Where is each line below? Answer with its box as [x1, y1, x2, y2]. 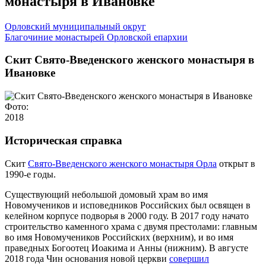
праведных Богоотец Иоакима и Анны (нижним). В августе [5, 242, 248, 253]
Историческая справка [5, 134, 122, 147]
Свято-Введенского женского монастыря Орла [28, 158, 217, 169]
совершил [169, 253, 209, 264]
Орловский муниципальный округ [5, 21, 146, 31]
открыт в [217, 158, 255, 169]
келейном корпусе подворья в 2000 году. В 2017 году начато [5, 210, 249, 221]
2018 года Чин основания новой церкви [5, 253, 169, 264]
